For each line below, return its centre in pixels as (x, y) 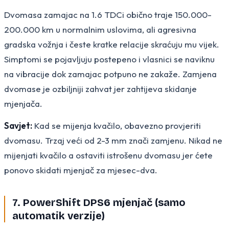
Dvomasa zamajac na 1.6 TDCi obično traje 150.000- (108, 14)
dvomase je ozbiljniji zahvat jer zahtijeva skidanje (100, 88)
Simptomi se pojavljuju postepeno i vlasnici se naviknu (109, 59)
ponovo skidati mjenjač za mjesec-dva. (81, 170)
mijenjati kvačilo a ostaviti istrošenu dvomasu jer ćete (108, 155)
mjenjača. (23, 103)
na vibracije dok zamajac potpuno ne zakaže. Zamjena (110, 74)
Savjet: (18, 125)
